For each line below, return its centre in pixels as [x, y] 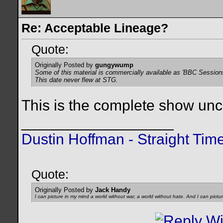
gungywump [114, 65]
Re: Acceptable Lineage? [95, 28]
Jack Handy [113, 190]
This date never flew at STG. [76, 80]
